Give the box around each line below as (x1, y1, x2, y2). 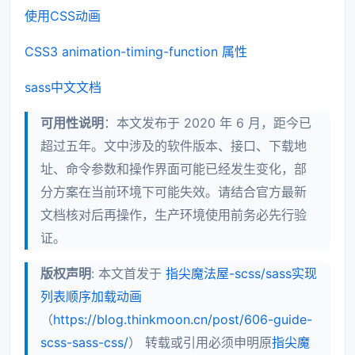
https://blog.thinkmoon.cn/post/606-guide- (53, 311, 312, 328)
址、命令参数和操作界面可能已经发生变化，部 (40, 161, 307, 177)
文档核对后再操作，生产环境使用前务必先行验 (40, 207, 307, 223)
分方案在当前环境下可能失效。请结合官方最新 (40, 184, 307, 200)
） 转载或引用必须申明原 (128, 334, 272, 351)
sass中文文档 (25, 79, 101, 96)
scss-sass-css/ (40, 334, 128, 351)
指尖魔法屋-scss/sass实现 (166, 265, 317, 282)
